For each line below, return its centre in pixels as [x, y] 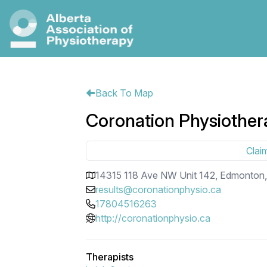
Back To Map [124, 93]
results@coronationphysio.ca [158, 190]
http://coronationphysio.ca [153, 218]
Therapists [110, 257]
